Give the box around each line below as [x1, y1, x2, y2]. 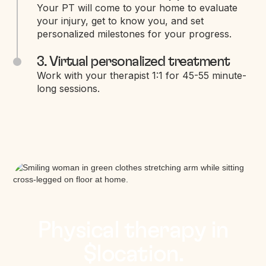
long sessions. [37, 82, 100, 94]
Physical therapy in [37, 218, 229, 242]
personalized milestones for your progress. [37, 27, 232, 40]
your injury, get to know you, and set [37, 14, 204, 27]
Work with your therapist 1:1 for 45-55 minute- [37, 69, 247, 81]
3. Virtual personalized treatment [37, 54, 230, 69]
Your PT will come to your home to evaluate [37, 1, 238, 14]
